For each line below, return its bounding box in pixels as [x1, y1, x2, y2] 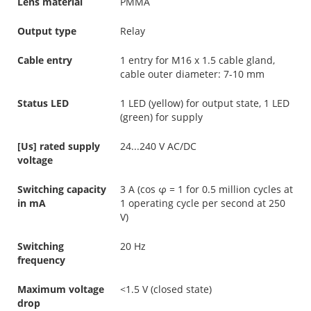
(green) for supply [120, 110, 203, 124]
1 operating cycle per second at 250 [120, 196, 285, 210]
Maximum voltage [17, 282, 104, 296]
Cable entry [17, 53, 72, 67]
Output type [17, 24, 76, 37]
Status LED [17, 96, 69, 110]
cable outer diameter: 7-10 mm [120, 67, 264, 81]
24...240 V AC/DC [120, 139, 196, 153]
